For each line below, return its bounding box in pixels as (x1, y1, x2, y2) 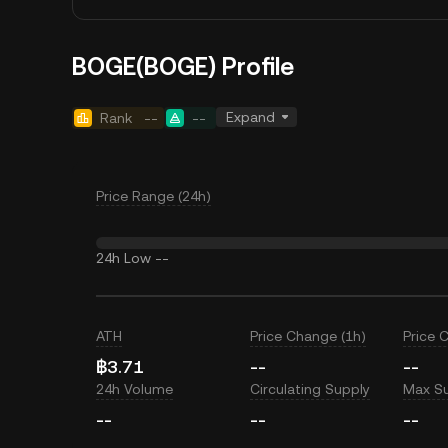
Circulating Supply (249, 381, 370, 397)
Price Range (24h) (96, 188, 211, 204)
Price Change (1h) (249, 328, 366, 344)
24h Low (96, 250, 151, 266)
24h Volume (96, 381, 173, 397)
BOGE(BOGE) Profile (72, 53, 294, 81)
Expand (226, 109, 275, 125)
